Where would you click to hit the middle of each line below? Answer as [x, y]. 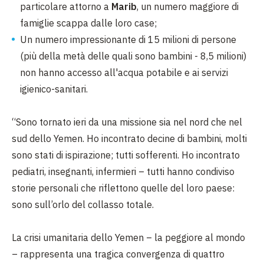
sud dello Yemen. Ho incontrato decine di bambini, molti [129, 138]
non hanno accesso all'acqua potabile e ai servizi [124, 72]
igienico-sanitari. [55, 89]
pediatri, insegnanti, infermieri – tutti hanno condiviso [123, 171]
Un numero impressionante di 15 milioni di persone [128, 39]
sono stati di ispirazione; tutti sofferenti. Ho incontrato [126, 155]
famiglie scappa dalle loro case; [88, 23]
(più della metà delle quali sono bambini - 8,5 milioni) [133, 56]
